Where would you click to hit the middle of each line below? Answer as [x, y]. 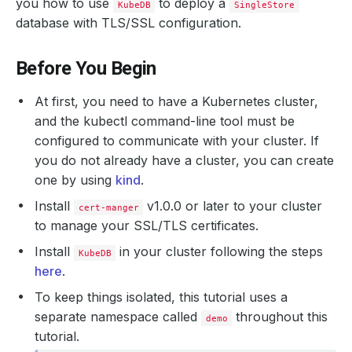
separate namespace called [118, 317]
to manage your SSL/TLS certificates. [147, 225]
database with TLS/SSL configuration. [128, 23]
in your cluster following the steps [220, 251]
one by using [75, 180]
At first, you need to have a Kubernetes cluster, [176, 101]
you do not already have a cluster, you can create [184, 160]
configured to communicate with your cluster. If [177, 141]
